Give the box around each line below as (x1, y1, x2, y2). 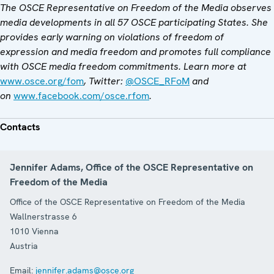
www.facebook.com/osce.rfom (13, 89, 149, 102)
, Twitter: (84, 74, 123, 87)
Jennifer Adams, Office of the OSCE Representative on (10, 160, 253, 174)
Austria (10, 240, 38, 251)
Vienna (32, 225, 59, 237)
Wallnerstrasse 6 (10, 210, 77, 222)
